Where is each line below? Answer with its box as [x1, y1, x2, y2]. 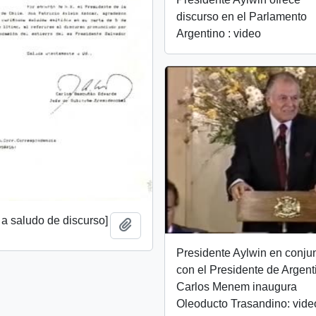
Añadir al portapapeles [131, 218, 245, 231]
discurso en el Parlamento [176, 10, 308, 23]
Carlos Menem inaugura [176, 280, 298, 293]
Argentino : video [176, 27, 262, 39]
